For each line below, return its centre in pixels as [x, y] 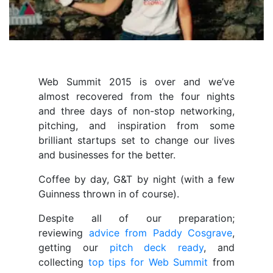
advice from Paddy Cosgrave [160, 233]
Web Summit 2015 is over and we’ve [136, 82]
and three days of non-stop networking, [136, 111]
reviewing [64, 233]
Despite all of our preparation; [136, 218]
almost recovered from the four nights [136, 97]
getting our [74, 248]
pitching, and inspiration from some [136, 126]
